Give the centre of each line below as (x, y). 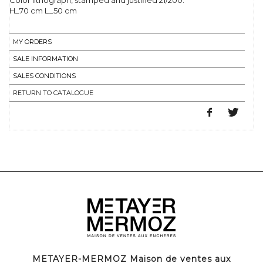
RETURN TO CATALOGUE (53, 93)
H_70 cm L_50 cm (43, 11)
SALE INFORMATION (45, 59)
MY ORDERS (32, 42)
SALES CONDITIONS (44, 76)
